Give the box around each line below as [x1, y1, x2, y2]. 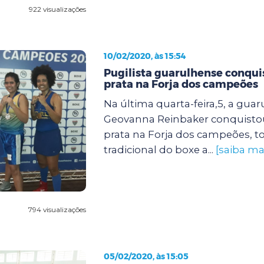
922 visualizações [28, 4, 86, 14]
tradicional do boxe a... [103, 143, 216, 156]
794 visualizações [28, 204, 86, 214]
